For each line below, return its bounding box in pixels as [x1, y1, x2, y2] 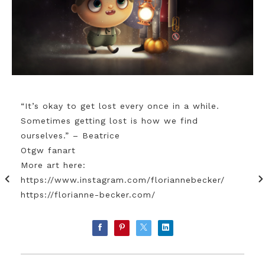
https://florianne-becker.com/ [21, 190, 156, 199]
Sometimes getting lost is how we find [21, 116, 198, 125]
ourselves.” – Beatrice [21, 131, 120, 140]
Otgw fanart [21, 146, 76, 155]
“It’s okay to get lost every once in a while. [21, 101, 219, 111]
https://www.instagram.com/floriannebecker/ [21, 175, 225, 185]
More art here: [21, 160, 86, 170]
